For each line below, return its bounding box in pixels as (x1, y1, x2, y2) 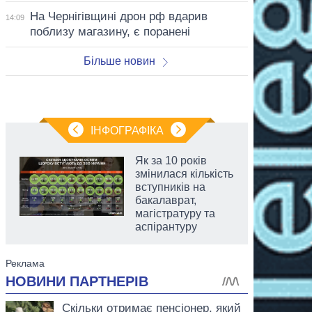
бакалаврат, (135, 194, 196, 206)
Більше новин (83, 54, 155, 67)
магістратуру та (135, 207, 215, 219)
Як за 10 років (135, 154, 207, 166)
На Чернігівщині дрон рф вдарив (29, 9, 208, 23)
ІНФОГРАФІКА (90, 124, 164, 136)
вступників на (135, 180, 205, 193)
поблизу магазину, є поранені (29, 24, 190, 38)
